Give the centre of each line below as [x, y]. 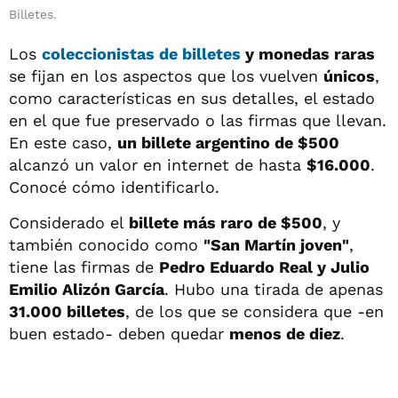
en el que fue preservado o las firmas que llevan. [198, 120]
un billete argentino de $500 [228, 143]
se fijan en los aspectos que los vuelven [166, 76]
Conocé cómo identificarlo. [114, 187]
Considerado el [69, 223]
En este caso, [63, 143]
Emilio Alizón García [87, 289]
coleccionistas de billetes [141, 54]
